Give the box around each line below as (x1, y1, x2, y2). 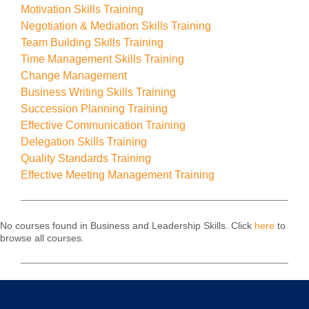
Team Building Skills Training (21, 37, 163, 48)
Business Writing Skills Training (21, 86, 176, 98)
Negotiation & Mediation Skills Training (21, 20, 211, 32)
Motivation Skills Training (21, 3, 143, 15)
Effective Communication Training (21, 119, 186, 131)
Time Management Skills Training (21, 53, 184, 65)
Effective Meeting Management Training (21, 169, 215, 181)
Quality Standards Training (21, 152, 151, 164)
